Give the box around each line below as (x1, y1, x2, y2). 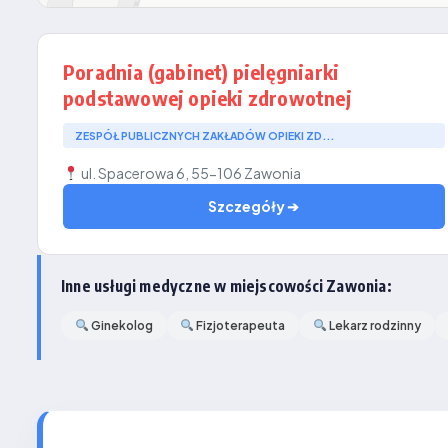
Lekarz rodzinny (326, 318, 421, 333)
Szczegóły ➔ (208, 197, 300, 215)
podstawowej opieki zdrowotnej (63, 85, 352, 110)
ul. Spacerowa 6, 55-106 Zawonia (78, 164, 301, 182)
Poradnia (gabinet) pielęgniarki (63, 59, 340, 84)
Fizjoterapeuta (194, 318, 286, 333)
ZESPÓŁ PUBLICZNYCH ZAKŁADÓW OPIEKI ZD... (75, 129, 334, 142)
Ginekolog (88, 318, 153, 333)
